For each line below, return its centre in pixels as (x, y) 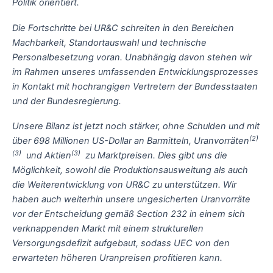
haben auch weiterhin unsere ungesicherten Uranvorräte (131, 200)
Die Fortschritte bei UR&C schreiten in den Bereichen (123, 28)
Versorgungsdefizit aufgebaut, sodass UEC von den (121, 243)
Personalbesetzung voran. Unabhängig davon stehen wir (132, 57)
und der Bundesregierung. (67, 101)
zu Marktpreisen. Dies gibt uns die (154, 156)
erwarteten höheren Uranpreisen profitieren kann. (117, 258)
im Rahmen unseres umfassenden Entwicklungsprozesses (135, 72)
